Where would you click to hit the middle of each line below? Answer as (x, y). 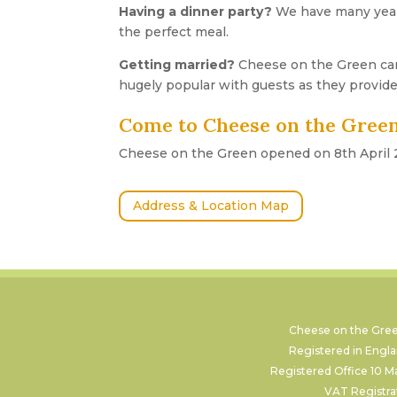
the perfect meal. (174, 32)
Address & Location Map (211, 206)
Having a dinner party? (196, 12)
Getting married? (179, 65)
